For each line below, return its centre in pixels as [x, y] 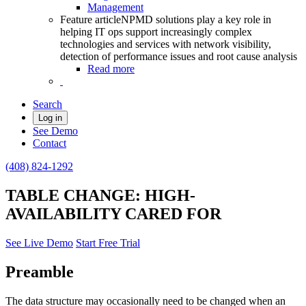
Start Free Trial [108, 242]
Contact [50, 143]
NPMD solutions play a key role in [196, 19]
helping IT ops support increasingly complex [156, 32]
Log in [50, 118]
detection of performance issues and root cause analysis [179, 56]
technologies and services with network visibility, [166, 44]
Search [47, 104]
